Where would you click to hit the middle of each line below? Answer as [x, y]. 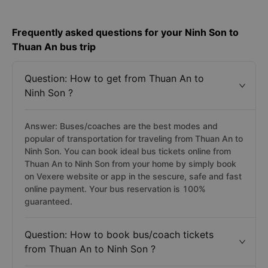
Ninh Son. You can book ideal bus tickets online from [128, 151]
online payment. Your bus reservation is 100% [115, 189]
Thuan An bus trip [54, 47]
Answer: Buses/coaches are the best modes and [121, 126]
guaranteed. [48, 201]
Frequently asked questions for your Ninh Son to [125, 32]
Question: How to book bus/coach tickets [119, 234]
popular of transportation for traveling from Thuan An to [134, 138]
